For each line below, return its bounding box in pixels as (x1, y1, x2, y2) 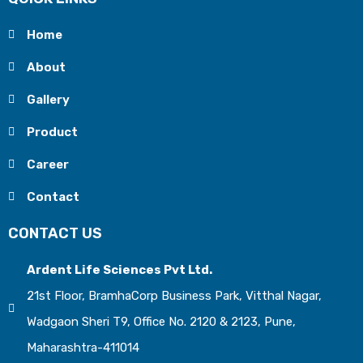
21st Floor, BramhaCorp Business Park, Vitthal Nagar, (26, 288, 322, 303)
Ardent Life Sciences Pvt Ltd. (26, 263, 212, 277)
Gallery (26, 92, 70, 107)
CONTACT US (8, 224, 102, 242)
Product (26, 125, 78, 139)
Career (26, 157, 69, 172)
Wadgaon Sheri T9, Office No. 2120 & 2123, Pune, (26, 314, 296, 329)
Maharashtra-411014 (26, 340, 139, 355)
